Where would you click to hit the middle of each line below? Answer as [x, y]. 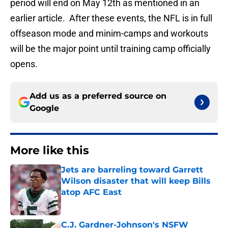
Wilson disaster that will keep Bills [136, 181]
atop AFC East [91, 192]
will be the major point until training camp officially [110, 49]
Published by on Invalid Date [105, 202]
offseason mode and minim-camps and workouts [109, 34]
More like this [50, 151]
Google [44, 108]
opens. [24, 64]
